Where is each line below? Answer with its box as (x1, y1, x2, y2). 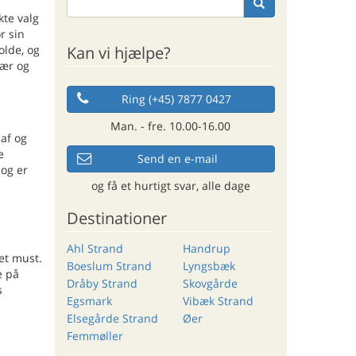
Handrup (182, 240, 230, 256)
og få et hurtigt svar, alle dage (91, 177, 250, 193)
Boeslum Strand (66, 257, 152, 273)
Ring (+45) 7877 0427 (121, 91, 231, 106)
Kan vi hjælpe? (66, 41, 171, 64)
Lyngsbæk (182, 257, 235, 273)
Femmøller (66, 327, 123, 343)
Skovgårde (182, 275, 238, 291)
